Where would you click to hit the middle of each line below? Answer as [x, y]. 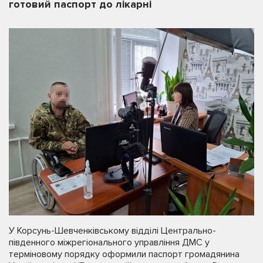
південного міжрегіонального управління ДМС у [109, 242]
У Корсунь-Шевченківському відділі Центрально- [112, 230]
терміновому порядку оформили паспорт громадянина [124, 254]
